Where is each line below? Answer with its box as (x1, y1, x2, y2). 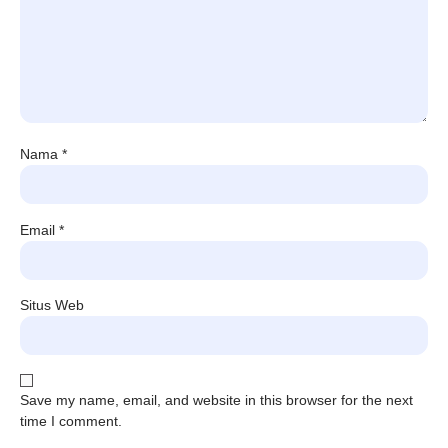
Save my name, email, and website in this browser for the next (20, 392, 413, 409)
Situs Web (20, 296, 84, 313)
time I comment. (20, 413, 122, 430)
